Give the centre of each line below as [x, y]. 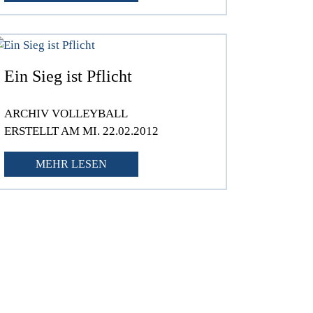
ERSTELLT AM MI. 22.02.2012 [82, 131]
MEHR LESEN [72, 164]
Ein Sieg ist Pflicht [68, 76]
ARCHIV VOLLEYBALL [66, 114]
